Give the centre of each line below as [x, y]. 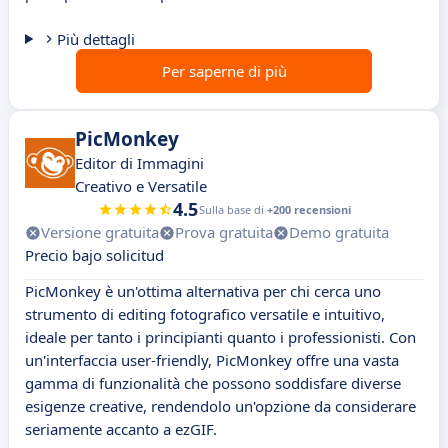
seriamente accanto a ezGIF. [121, 429]
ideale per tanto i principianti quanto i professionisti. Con [220, 337]
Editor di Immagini [139, 163]
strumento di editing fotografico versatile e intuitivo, [205, 314]
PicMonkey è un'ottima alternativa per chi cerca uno [203, 291]
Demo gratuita [339, 232]
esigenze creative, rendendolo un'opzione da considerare [220, 406]
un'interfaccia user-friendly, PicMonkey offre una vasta [212, 360]
